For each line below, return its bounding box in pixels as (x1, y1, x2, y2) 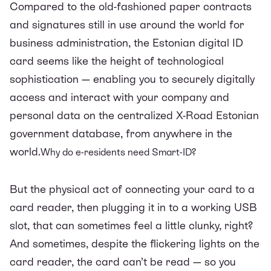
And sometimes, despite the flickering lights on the (10, 237, 260, 250)
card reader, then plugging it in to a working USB (10, 200, 257, 214)
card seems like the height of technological (10, 54, 224, 67)
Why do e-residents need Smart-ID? (41, 146, 196, 158)
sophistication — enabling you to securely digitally (10, 72, 255, 85)
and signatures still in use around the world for (10, 18, 244, 31)
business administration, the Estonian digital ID (10, 36, 243, 49)
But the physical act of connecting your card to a (10, 182, 255, 195)
